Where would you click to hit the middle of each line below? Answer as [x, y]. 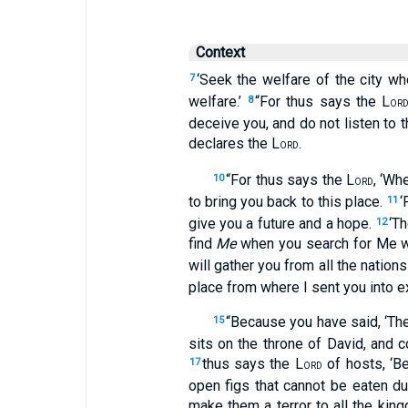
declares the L [234, 143]
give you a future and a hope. [282, 224]
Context [220, 52]
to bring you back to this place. [287, 202]
